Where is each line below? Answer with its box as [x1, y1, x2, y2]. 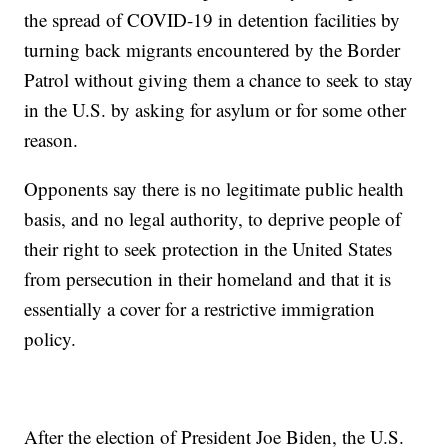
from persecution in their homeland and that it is [24, 265, 392, 291]
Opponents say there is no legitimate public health [24, 175, 405, 201]
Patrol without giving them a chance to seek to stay [24, 66, 414, 92]
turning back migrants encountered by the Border [24, 36, 401, 62]
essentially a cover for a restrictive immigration [24, 295, 376, 321]
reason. [24, 126, 79, 152]
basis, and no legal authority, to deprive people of [24, 205, 402, 231]
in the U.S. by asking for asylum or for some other [24, 96, 407, 122]
